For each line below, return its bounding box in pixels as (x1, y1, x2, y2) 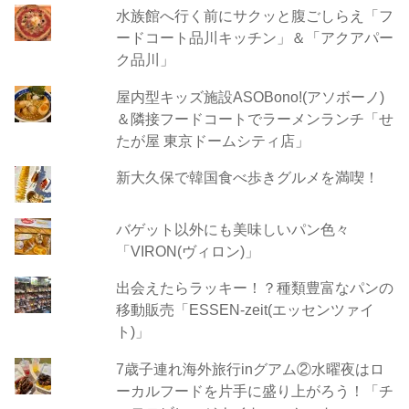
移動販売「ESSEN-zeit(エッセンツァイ (115, 301, 374, 319)
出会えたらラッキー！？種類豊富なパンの (115, 279, 393, 297)
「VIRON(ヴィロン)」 (115, 242, 259, 259)
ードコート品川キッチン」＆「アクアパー (115, 29, 393, 47)
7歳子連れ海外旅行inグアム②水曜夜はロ (115, 360, 384, 377)
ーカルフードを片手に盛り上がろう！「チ (115, 382, 393, 399)
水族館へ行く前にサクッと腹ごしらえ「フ (115, 7, 393, 25)
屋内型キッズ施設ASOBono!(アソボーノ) (115, 88, 384, 105)
